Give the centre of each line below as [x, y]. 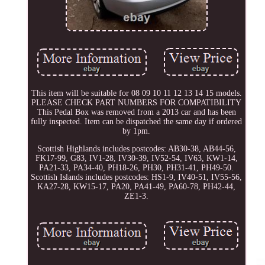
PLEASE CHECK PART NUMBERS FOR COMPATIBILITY [137, 103]
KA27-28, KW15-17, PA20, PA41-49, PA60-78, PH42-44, [137, 187]
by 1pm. [137, 131]
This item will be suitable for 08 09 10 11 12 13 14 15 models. [136, 93]
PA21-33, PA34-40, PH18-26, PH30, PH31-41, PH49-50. [137, 168]
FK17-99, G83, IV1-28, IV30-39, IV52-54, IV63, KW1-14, [136, 159]
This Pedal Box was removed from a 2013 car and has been [136, 112]
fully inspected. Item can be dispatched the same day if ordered [137, 122]
